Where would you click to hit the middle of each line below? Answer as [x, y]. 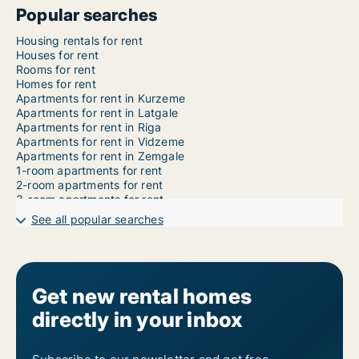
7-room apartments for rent [90, 257]
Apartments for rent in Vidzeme [100, 142]
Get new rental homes [142, 296]
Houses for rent [57, 55]
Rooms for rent [56, 70]
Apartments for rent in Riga [89, 127]
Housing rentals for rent [79, 41]
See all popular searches [97, 220]
